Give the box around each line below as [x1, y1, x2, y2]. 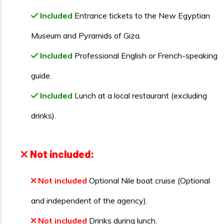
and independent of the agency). [31, 195, 147, 205]
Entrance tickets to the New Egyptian [72, 10, 210, 20]
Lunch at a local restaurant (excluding [72, 90, 207, 100]
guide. [31, 70, 51, 80]
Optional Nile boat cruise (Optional [87, 175, 210, 185]
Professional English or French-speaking [72, 50, 217, 60]
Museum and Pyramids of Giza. [31, 30, 141, 40]
